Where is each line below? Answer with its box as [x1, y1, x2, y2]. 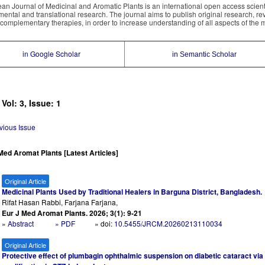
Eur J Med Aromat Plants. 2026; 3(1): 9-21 [2, 208, 143, 219]
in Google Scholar [22, 49, 81, 59]
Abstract [8, 218, 36, 229]
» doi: [95, 218, 115, 229]
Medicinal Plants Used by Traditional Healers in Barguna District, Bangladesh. [2, 186, 263, 198]
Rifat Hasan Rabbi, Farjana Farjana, [2, 197, 118, 208]
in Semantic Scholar [172, 50, 237, 59]
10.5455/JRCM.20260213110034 [114, 218, 223, 229]
